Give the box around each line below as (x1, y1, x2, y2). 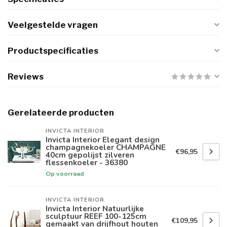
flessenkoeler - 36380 (46, 157, 128, 168)
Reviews (8, 71, 44, 82)
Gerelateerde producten (8, 107, 114, 118)
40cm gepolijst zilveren (46, 149, 134, 161)
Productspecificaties (8, 46, 98, 56)
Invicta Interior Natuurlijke (46, 203, 144, 214)
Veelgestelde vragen (8, 20, 98, 30)
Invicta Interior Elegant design (46, 134, 160, 145)
